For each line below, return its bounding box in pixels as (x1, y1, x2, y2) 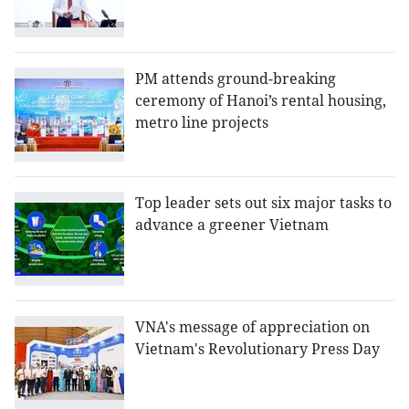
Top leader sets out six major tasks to (135, 193, 392, 214)
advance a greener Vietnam (135, 215, 329, 236)
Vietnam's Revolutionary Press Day (135, 339, 380, 360)
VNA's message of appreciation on (135, 317, 370, 338)
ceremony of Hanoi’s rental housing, (135, 90, 386, 111)
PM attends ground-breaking (135, 68, 336, 89)
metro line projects (135, 112, 268, 133)
